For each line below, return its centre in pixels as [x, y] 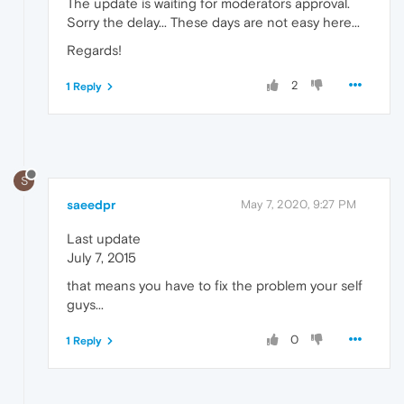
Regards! [94, 50]
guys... [85, 304]
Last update [104, 238]
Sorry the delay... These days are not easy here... [213, 23]
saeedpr [91, 204]
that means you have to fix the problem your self [215, 285]
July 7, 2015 [101, 257]
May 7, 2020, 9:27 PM [298, 204]
